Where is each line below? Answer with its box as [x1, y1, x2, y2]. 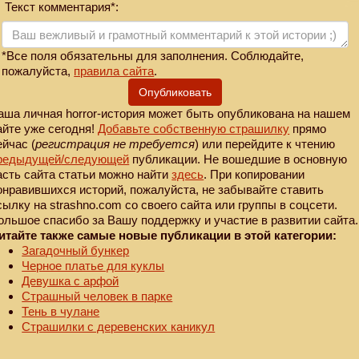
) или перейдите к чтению [195, 136, 336, 151]
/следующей [61, 151, 130, 166]
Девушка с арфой [22, 273, 119, 288]
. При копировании [204, 167, 305, 181]
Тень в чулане [22, 304, 100, 318]
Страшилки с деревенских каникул [22, 319, 216, 333]
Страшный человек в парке [22, 288, 173, 303]
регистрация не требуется [35, 136, 196, 151]
